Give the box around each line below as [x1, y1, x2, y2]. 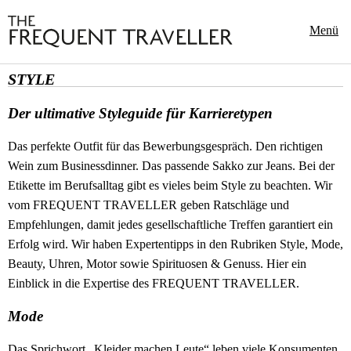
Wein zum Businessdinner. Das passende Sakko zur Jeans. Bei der [8, 159, 335, 173]
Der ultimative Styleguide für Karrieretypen [8, 105, 273, 122]
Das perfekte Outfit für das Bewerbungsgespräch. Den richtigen [8, 139, 323, 154]
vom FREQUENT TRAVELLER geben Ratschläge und [8, 198, 289, 212]
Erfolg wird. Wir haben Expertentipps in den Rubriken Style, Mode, [8, 237, 343, 251]
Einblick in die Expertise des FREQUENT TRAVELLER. [8, 277, 299, 291]
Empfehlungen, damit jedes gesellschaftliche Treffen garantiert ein [8, 218, 333, 232]
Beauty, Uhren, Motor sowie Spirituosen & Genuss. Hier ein [8, 257, 306, 271]
